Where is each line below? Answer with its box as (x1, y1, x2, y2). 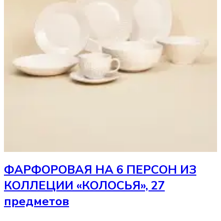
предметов (4, 193, 69, 210)
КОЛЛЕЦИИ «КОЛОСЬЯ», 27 (4, 178, 165, 194)
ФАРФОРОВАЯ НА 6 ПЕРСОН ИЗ (4, 162, 196, 178)
